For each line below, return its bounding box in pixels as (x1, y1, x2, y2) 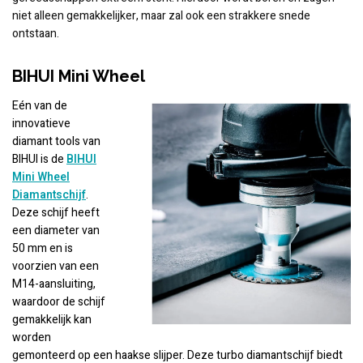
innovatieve (12, 115, 70, 133)
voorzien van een (12, 258, 99, 275)
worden (12, 329, 51, 347)
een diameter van (12, 222, 100, 240)
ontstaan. (12, 25, 59, 43)
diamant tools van (12, 133, 100, 151)
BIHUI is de (12, 151, 66, 169)
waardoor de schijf (12, 293, 105, 311)
